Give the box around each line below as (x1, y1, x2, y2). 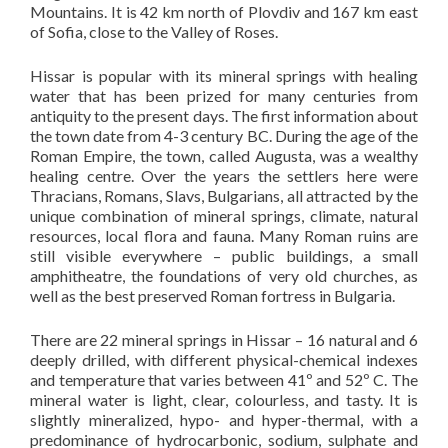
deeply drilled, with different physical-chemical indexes (30, 350, 418, 369)
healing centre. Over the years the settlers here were (30, 166, 418, 185)
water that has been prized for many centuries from (30, 86, 418, 105)
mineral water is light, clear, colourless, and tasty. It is (30, 390, 418, 409)
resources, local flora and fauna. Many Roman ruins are (30, 226, 418, 245)
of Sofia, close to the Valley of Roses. (30, 22, 278, 41)
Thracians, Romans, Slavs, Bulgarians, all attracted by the (30, 186, 418, 205)
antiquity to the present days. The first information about (30, 106, 418, 125)
